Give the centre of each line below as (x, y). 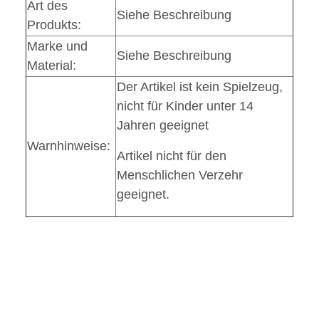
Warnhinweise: (69, 146)
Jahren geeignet (163, 126)
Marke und (57, 47)
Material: (52, 66)
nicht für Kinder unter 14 (185, 106)
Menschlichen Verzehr (180, 176)
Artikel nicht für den (172, 156)
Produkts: (54, 25)
